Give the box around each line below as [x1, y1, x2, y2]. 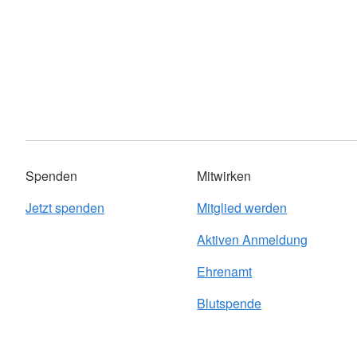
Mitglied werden [197, 198, 288, 217]
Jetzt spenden [25, 198, 104, 217]
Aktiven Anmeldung [197, 230, 308, 249]
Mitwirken [197, 167, 252, 185]
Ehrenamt [197, 262, 253, 280]
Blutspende [197, 294, 262, 312]
